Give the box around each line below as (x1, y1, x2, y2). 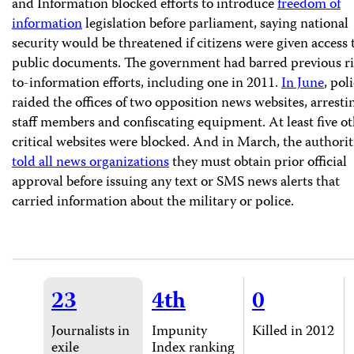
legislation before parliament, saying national (82, 12, 348, 36)
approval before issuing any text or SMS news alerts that (12, 170, 340, 194)
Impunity (152, 319, 207, 344)
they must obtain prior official (169, 150, 347, 175)
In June (281, 71, 324, 96)
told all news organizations (12, 150, 169, 175)
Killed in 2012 (252, 319, 334, 344)
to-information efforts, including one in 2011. (12, 71, 281, 96)
